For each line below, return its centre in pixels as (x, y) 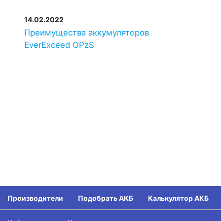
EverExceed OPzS (59, 45)
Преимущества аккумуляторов (86, 32)
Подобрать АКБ (106, 198)
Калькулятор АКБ (178, 198)
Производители (35, 198)
